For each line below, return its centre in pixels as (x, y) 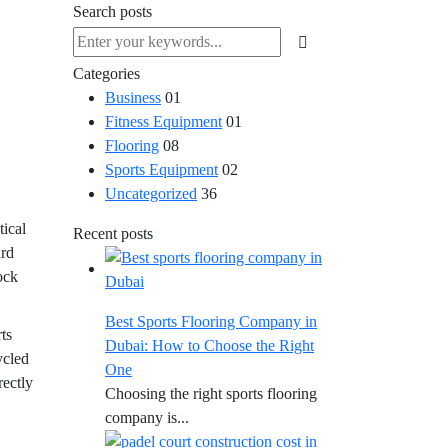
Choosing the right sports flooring (211, 393)
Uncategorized (151, 193)
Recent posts (113, 233)
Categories (106, 73)
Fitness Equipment (163, 121)
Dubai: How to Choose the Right (209, 345)
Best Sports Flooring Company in (211, 321)
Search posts (112, 11)
